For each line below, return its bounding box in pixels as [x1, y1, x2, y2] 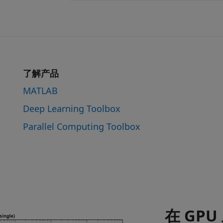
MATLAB [23, 84, 58, 97]
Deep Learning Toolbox [23, 102, 120, 114]
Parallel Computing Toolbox [23, 120, 140, 132]
